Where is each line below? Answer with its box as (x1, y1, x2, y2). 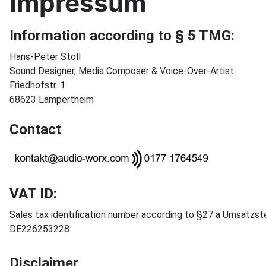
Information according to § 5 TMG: (9, 27, 235, 45)
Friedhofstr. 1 (9, 80, 65, 91)
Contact (9, 121, 61, 138)
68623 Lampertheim (9, 94, 94, 106)
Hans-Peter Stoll (9, 51, 81, 63)
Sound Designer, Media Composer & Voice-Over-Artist (9, 65, 234, 77)
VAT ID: (9, 185, 57, 202)
